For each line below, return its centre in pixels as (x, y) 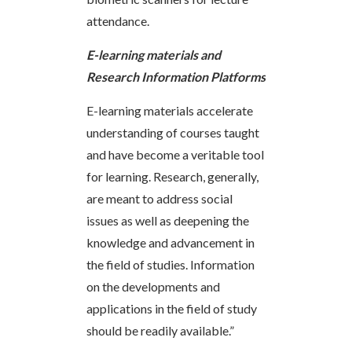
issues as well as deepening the (168, 220)
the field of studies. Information (170, 264)
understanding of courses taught (173, 132)
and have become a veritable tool (175, 154)
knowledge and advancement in (170, 242)
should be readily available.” (160, 330)
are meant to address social (159, 198)
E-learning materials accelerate (170, 110)
